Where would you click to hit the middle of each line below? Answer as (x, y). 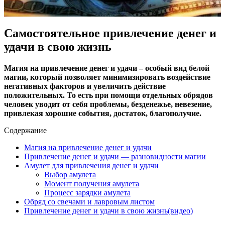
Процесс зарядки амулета (87, 192)
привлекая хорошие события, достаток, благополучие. (103, 113)
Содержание (25, 130)
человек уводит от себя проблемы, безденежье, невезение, (108, 104)
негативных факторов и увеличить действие (85, 86)
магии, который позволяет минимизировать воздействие (107, 77)
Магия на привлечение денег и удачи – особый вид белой (107, 68)
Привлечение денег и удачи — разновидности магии (115, 156)
